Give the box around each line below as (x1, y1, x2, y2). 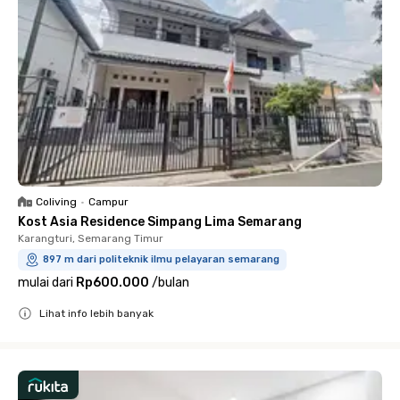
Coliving (36, 196, 77, 208)
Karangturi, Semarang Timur (18, 232, 163, 245)
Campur (88, 196, 129, 208)
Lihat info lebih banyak (39, 307, 154, 320)
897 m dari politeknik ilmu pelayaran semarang (43, 254, 279, 265)
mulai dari (18, 275, 73, 290)
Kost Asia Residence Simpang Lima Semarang (18, 214, 302, 229)
